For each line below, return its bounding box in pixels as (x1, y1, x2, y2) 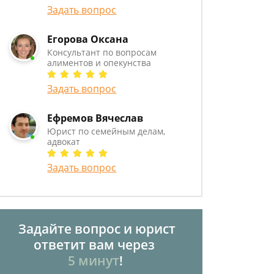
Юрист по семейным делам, (47, 125, 166, 137)
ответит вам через (33, 236, 158, 253)
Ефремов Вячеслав (47, 111, 144, 125)
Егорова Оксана (47, 32, 129, 46)
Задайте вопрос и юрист (15, 220, 176, 237)
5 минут (68, 252, 119, 269)
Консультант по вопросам (47, 46, 157, 58)
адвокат (47, 136, 81, 147)
